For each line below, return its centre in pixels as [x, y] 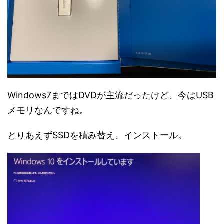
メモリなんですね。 [48, 110]
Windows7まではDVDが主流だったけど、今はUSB [111, 95]
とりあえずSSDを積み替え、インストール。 [97, 135]
